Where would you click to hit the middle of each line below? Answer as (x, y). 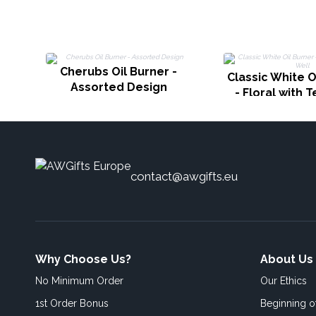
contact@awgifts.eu (184, 176)
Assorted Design (119, 87)
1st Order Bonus (72, 303)
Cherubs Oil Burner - (119, 72)
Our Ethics (284, 281)
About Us (287, 259)
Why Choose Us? (83, 259)
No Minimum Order (79, 281)
